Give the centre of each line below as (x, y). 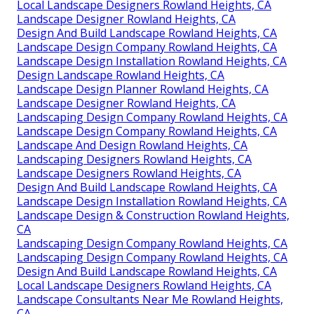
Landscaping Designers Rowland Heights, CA (134, 159)
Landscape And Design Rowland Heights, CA (132, 145)
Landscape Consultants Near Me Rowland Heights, (150, 299)
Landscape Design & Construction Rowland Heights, (153, 215)
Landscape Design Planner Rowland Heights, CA (143, 89)
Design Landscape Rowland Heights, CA (121, 75)
